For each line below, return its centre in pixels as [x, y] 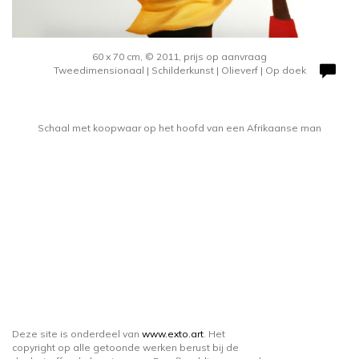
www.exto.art [173, 334]
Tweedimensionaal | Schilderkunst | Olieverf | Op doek [179, 71]
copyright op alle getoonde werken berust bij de [125, 347]
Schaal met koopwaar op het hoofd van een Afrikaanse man [179, 128]
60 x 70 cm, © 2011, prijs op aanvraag [179, 57]
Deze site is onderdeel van [77, 334]
